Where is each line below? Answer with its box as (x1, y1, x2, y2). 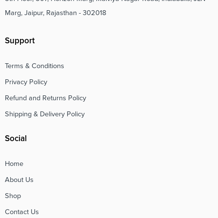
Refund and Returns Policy (5, 94, 86, 103)
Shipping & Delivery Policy (5, 110, 85, 119)
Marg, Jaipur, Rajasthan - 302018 (5, 8, 106, 17)
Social (5, 133, 27, 144)
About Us (5, 175, 34, 184)
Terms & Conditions (5, 62, 64, 71)
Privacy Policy (5, 78, 47, 87)
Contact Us (5, 207, 39, 216)
